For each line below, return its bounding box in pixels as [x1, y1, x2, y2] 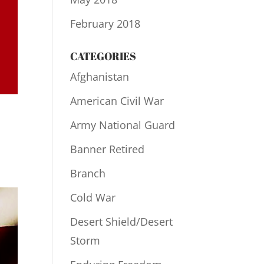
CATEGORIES [70, 49, 137, 63]
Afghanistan [70, 70, 130, 84]
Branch [70, 166, 106, 180]
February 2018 [70, 16, 141, 31]
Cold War [70, 190, 116, 204]
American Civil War [70, 94, 164, 108]
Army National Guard [70, 118, 176, 132]
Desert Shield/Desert [70, 214, 173, 229]
